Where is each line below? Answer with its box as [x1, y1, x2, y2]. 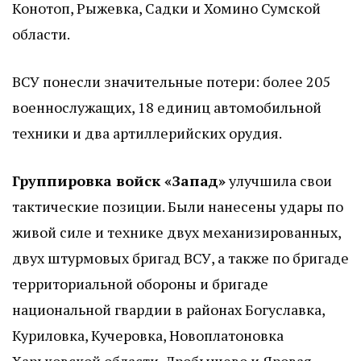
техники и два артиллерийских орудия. [12, 123, 282, 143]
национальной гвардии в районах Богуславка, [12, 300, 325, 320]
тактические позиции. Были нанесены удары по [12, 197, 343, 217]
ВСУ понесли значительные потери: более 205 [12, 72, 330, 92]
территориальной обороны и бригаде [12, 274, 268, 294]
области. [12, 24, 70, 44]
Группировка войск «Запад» [12, 171, 226, 191]
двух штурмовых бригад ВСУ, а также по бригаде [12, 248, 349, 268]
